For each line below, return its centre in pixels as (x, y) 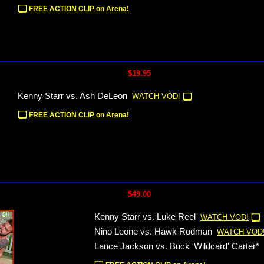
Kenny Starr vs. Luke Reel (145, 217)
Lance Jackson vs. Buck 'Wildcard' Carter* (177, 246)
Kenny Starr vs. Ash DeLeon (72, 96)
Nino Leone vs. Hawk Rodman (153, 232)
